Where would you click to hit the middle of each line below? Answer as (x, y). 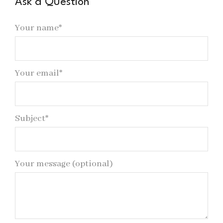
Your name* (38, 28)
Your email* (39, 74)
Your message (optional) (64, 164)
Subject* (32, 119)
